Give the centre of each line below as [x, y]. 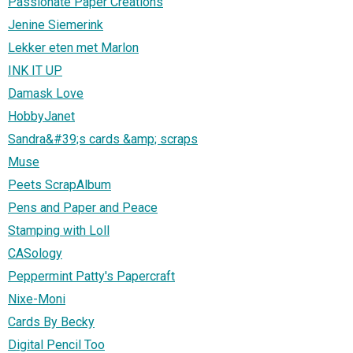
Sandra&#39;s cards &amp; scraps [103, 139]
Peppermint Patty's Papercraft [91, 276]
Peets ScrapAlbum [59, 184]
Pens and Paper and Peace [83, 207]
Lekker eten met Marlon [73, 47]
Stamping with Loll [59, 230]
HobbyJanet [41, 116]
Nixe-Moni [37, 299]
